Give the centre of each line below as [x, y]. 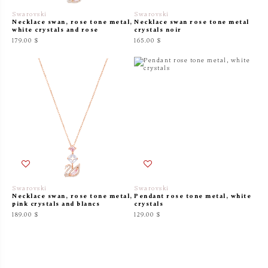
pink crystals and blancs [56, 204]
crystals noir [158, 30]
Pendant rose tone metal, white [193, 196]
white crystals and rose [55, 30]
